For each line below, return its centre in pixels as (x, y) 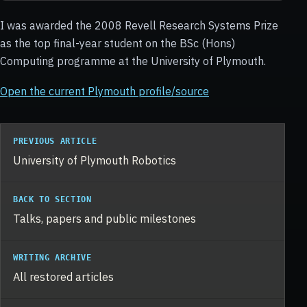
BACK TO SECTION (52, 200)
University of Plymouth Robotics (95, 160)
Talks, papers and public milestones (105, 219)
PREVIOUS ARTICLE (55, 142)
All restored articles (63, 277)
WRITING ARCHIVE (52, 258)
